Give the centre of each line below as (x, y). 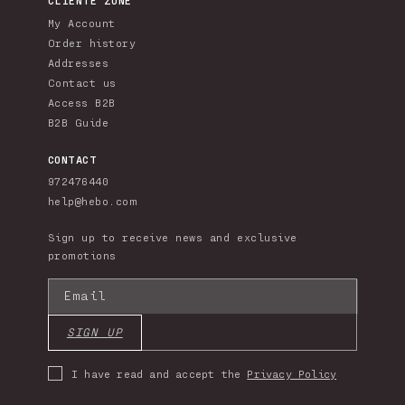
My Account (81, 22)
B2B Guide (78, 122)
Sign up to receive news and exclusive (172, 236)
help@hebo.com (93, 200)
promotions (82, 254)
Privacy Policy (292, 374)
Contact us (82, 82)
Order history (92, 42)
